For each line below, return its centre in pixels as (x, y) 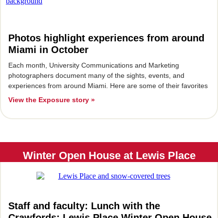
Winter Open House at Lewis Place (109, 155)
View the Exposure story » (52, 100)
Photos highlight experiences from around (106, 38)
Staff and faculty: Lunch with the (84, 206)
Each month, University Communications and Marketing (94, 65)
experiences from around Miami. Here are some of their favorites (109, 86)
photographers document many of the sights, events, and (96, 75)
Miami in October (48, 50)
